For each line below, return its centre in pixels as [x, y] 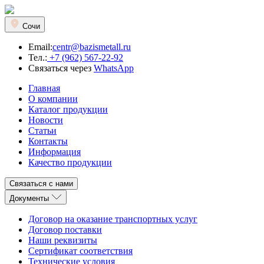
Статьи [42, 131]
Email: [40, 47]
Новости [46, 120]
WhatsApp [114, 68]
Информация [55, 152]
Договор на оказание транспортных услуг [113, 219]
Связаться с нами [64, 184]
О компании [53, 99]
